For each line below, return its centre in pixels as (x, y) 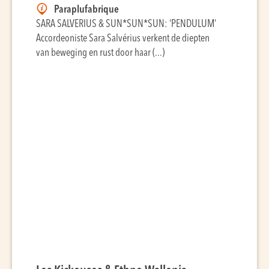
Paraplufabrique (86, 10)
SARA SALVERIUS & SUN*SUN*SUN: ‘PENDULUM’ (126, 24)
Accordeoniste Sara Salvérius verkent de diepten (123, 39)
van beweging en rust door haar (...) (100, 53)
